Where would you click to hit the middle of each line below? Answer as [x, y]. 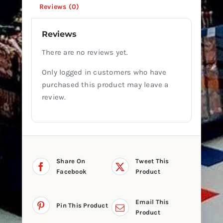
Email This [152, 202]
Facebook [72, 172]
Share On [71, 161]
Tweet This [152, 161]
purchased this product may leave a [105, 85]
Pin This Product [82, 206]
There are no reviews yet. [85, 53]
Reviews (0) [59, 7]
